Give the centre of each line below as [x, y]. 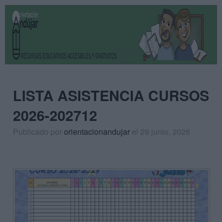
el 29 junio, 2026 [161, 132]
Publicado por [38, 132]
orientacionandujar [97, 132]
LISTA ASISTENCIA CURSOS [111, 95]
